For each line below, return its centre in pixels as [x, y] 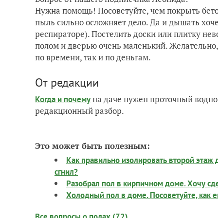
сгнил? [66, 172]
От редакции [67, 82]
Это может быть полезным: [92, 146]
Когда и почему [63, 99]
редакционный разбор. [80, 111]
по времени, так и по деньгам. [93, 57]
